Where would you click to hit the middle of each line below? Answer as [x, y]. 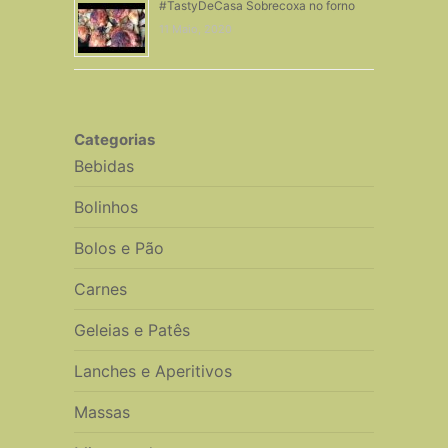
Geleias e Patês [131, 329]
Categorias [114, 139]
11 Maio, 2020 [195, 28]
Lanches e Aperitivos [152, 370]
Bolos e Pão [118, 247]
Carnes [100, 288]
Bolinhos [105, 206]
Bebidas [103, 165]
